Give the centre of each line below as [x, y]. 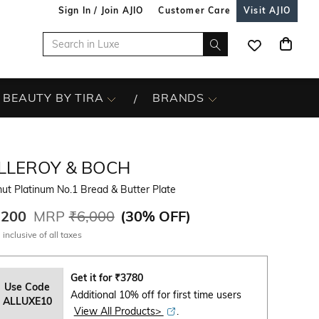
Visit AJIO [267, 10]
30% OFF [155, 216]
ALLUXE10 [27, 301]
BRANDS [179, 98]
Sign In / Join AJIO [101, 10]
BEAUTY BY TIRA [53, 98]
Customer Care [194, 10]
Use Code [27, 287]
